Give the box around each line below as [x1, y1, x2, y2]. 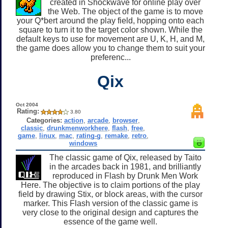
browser [112, 116, 138, 124]
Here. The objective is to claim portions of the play [21, 180, 200, 189]
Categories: [26, 116, 62, 124]
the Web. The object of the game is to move [47, 7, 203, 16]
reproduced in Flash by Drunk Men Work [52, 171, 198, 180]
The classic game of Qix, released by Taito [49, 153, 202, 162]
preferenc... [90, 52, 131, 62]
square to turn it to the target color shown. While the [18, 25, 203, 34]
